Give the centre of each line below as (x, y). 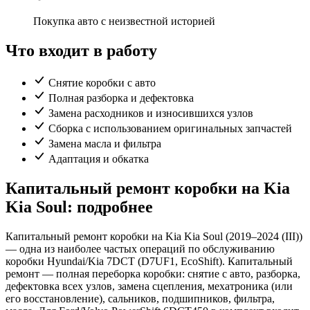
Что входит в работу (81, 51)
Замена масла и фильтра (105, 144)
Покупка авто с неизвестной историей (124, 21)
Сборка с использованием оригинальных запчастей (170, 129)
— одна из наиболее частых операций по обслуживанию (140, 249)
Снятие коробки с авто (102, 83)
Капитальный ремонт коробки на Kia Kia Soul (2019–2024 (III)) (154, 237)
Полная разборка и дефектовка (121, 98)
